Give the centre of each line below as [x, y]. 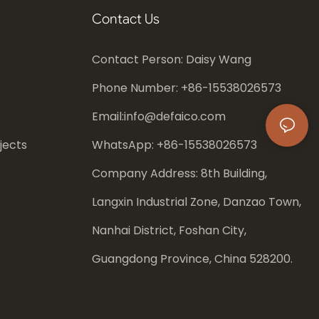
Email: [108, 117]
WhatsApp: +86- [138, 145]
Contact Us [125, 19]
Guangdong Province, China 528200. [192, 259]
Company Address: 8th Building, [179, 174]
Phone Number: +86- [150, 88]
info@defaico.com [174, 117]
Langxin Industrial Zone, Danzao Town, [196, 202]
